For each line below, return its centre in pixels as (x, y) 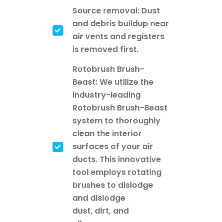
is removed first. (106, 50)
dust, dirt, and (101, 211)
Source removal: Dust (116, 11)
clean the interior (107, 134)
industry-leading (107, 95)
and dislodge (99, 198)
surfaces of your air (113, 147)
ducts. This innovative (117, 160)
